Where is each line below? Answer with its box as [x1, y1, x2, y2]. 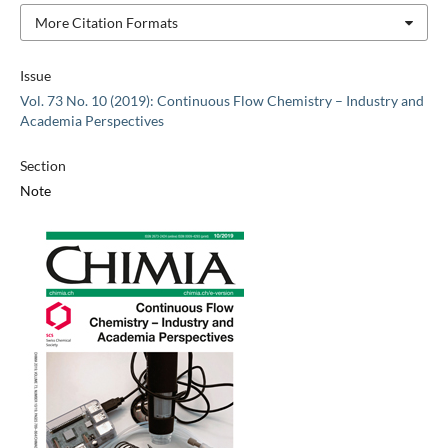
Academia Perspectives [19, 112, 164, 130]
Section [19, 157, 66, 175]
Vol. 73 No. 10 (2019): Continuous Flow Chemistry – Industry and [19, 92, 424, 110]
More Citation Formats [34, 13, 178, 31]
